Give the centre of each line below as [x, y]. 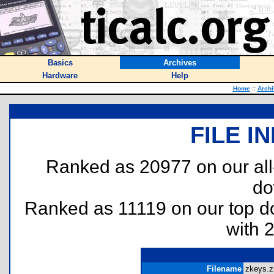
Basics [60, 63]
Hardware [60, 76]
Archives [180, 63]
